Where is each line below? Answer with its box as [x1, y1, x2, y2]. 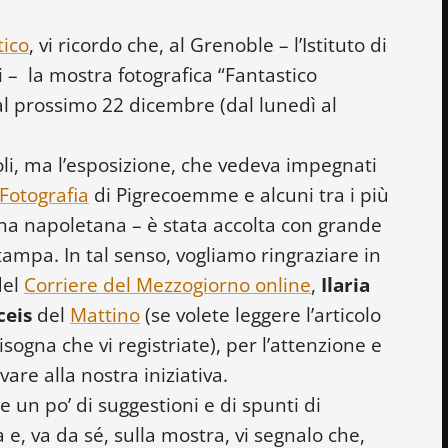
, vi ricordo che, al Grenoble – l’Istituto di [29, 31, 387, 57]
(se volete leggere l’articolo [140, 301, 381, 327]
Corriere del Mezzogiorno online [24, 271, 311, 297]
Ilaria [321, 271, 370, 297]
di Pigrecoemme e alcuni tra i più [89, 181, 389, 207]
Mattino [70, 301, 140, 327]
